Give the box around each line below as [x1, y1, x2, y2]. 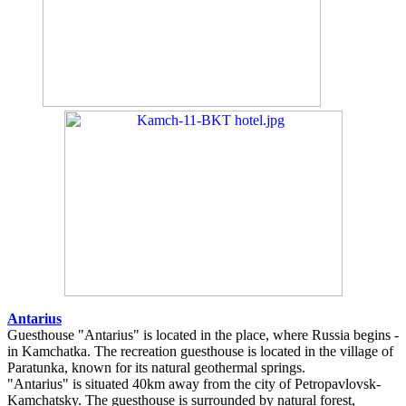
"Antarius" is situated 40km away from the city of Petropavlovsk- [7, 375, 381, 391]
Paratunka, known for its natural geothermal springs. [7, 359, 305, 375]
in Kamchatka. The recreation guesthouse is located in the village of [7, 343, 393, 359]
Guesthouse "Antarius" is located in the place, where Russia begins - [7, 326, 399, 343]
